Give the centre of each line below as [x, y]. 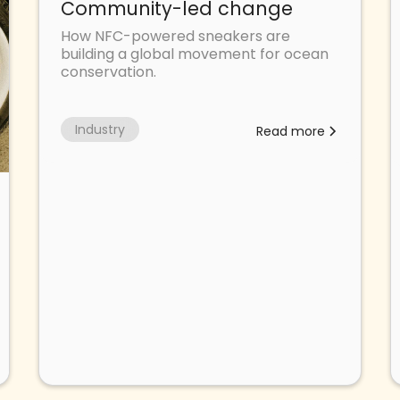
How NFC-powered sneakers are [175, 36]
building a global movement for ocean [194, 54]
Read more [291, 131]
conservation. [108, 71]
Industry [100, 129]
